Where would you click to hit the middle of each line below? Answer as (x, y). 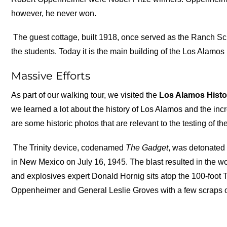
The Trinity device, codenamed (69, 147)
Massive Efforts (51, 75)
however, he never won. (54, 13)
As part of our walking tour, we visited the (85, 95)
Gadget (155, 147)
